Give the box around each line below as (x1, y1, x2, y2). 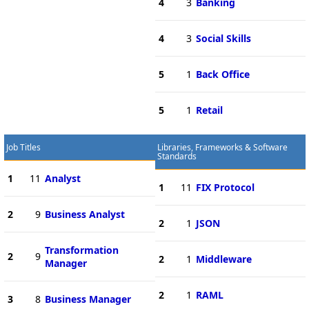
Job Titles (6, 141, 41, 153)
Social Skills (195, 31, 251, 45)
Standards (157, 150, 197, 162)
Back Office (195, 67, 250, 81)
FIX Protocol (195, 180, 255, 194)
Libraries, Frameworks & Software (157, 141, 288, 153)
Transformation (44, 243, 119, 257)
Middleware (195, 252, 252, 266)
